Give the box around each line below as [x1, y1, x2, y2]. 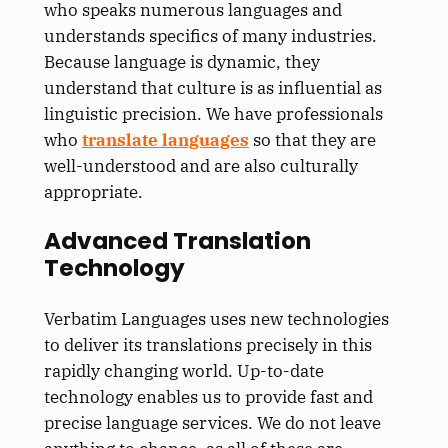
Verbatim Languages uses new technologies [43, 307, 389, 330]
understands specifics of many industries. [43, 25, 377, 48]
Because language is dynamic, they [43, 51, 320, 74]
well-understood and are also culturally [43, 155, 358, 178]
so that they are [248, 129, 376, 152]
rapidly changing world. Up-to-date [43, 359, 324, 382]
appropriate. [43, 181, 143, 204]
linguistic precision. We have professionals [43, 103, 383, 126]
